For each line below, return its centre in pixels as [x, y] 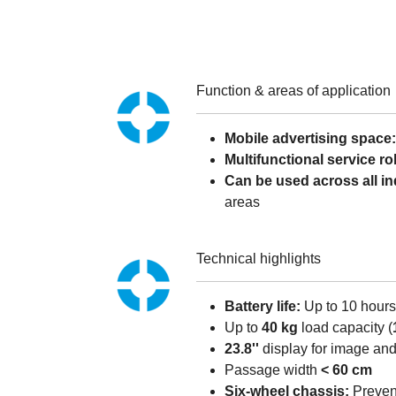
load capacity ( [345, 327]
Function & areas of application [293, 90]
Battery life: [263, 306]
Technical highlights [259, 258]
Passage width [273, 369]
